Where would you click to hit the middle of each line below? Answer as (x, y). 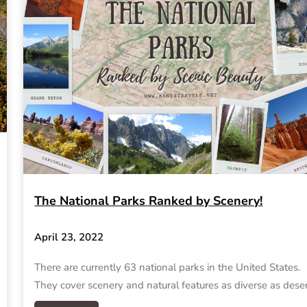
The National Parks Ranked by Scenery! (149, 200)
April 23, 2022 (69, 237)
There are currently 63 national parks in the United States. (169, 268)
